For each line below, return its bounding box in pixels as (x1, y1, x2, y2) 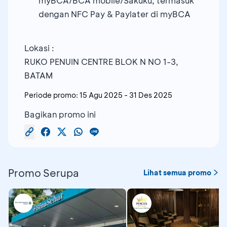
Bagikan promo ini (24, 108, 96, 120)
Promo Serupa (8, 166, 79, 179)
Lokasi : (24, 42, 54, 53)
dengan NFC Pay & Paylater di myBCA (39, 8, 191, 19)
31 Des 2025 (129, 90, 172, 100)
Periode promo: (24, 90, 78, 100)
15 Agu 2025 (80, 90, 123, 100)
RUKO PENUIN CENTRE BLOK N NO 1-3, (24, 56, 178, 67)
